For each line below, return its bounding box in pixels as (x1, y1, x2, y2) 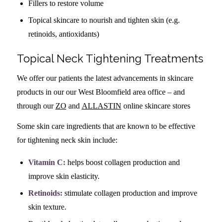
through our (16, 101, 55, 110)
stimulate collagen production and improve (62, 188, 197, 197)
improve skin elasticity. (28, 171, 100, 180)
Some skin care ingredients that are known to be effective (16, 122, 195, 131)
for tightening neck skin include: (16, 136, 117, 145)
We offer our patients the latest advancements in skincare (16, 73, 193, 82)
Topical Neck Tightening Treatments (16, 52, 203, 65)
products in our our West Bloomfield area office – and (16, 87, 185, 96)
